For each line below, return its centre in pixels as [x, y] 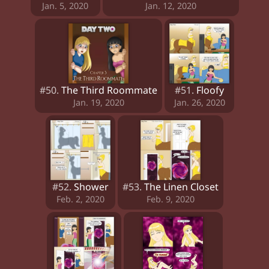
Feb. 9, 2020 [171, 199]
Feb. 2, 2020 [80, 199]
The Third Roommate [109, 90]
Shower [91, 187]
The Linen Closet [181, 187]
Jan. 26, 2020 [199, 102]
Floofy [210, 90]
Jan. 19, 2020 [98, 102]
